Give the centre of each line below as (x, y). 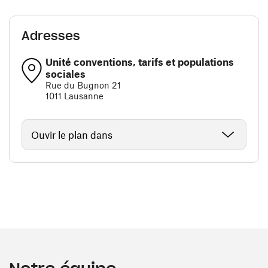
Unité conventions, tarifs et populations (140, 62)
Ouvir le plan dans (72, 135)
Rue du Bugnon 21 (83, 85)
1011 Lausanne (74, 96)
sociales (66, 74)
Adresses (51, 36)
